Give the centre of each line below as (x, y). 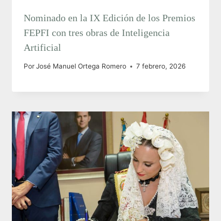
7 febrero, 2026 (161, 66)
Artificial (42, 47)
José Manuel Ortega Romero (81, 66)
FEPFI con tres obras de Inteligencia (97, 32)
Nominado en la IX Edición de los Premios (110, 18)
